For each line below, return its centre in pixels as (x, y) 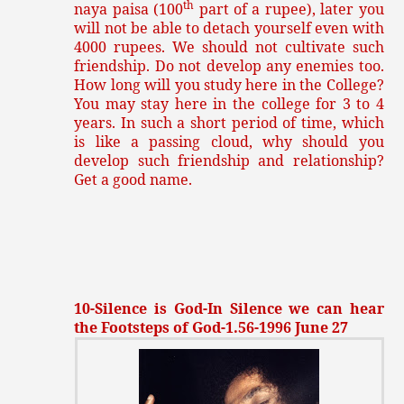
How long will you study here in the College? (229, 85)
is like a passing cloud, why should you (229, 142)
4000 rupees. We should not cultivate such (229, 47)
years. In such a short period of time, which (229, 123)
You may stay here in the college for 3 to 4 (229, 104)
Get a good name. (133, 180)
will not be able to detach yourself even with (229, 28)
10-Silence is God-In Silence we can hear (229, 309)
